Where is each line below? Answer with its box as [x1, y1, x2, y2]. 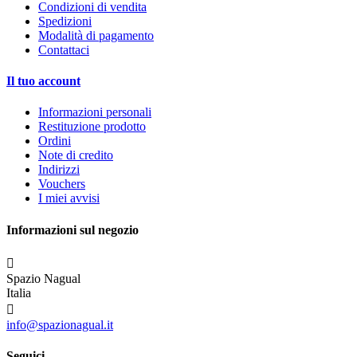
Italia [6, 286, 31, 300]
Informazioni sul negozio [6, 222, 139, 237]
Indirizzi [38, 163, 80, 177]
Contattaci [38, 42, 89, 57]
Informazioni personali [38, 105, 151, 120]
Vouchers [38, 177, 85, 191]
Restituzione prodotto [38, 120, 146, 134]
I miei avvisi [38, 191, 100, 206]
